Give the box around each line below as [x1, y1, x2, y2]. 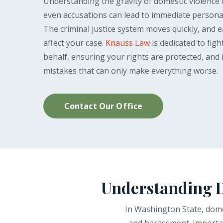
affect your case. [43, 37, 106, 48]
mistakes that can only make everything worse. [43, 65, 218, 76]
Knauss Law [106, 37, 150, 48]
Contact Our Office [64, 101, 143, 111]
